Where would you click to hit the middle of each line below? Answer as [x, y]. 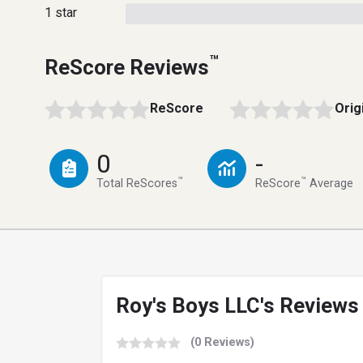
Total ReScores [137, 184]
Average [329, 184]
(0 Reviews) [222, 342]
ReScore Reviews [127, 67]
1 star [61, 12]
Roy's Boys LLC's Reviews [237, 306]
